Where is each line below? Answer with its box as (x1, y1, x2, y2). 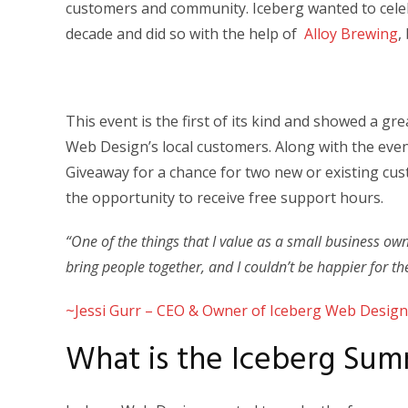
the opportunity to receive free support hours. (66, 187, 383, 208)
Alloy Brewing (304, 23, 398, 44)
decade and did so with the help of (66, 23, 304, 44)
